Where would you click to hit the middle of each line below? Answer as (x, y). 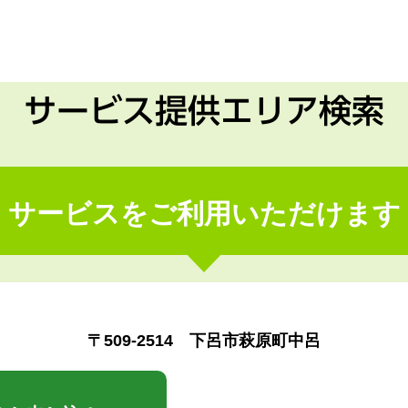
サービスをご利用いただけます (204, 214)
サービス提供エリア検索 (204, 110)
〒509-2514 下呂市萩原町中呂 (204, 341)
